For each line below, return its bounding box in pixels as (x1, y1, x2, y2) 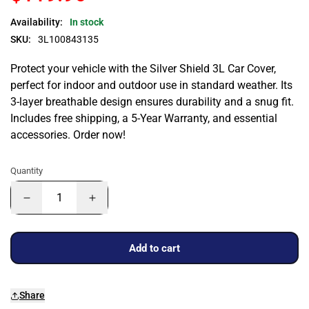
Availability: (10, 17, 63, 28)
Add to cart (129, 241, 180, 255)
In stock (70, 17, 103, 28)
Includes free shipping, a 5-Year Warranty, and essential (10, 112, 277, 125)
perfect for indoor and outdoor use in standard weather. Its (10, 79, 292, 92)
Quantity (10, 166, 43, 176)
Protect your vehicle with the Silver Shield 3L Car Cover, (10, 62, 276, 75)
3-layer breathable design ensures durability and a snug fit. (10, 95, 294, 108)
